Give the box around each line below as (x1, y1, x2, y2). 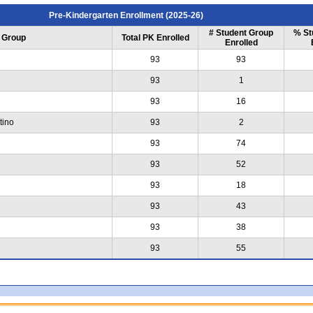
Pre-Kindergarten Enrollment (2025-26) (48, 10, 203, 20)
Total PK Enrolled (121, 32, 189, 43)
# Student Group (209, 27, 273, 38)
